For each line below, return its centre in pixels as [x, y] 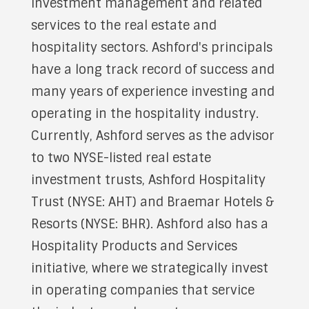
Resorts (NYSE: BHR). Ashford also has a [150, 224]
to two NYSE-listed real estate [121, 158]
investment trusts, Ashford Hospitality [148, 180]
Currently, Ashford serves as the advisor [153, 136]
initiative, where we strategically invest [150, 268]
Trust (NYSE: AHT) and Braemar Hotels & [152, 202]
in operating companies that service [143, 290]
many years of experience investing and [153, 91]
